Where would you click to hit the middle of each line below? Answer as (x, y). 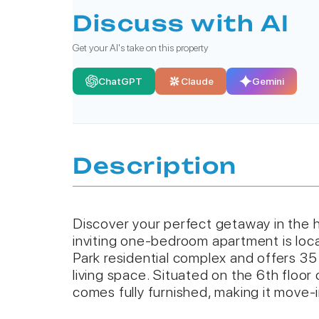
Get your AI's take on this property (141, 48)
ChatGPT (120, 81)
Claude (197, 81)
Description (155, 166)
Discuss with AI (181, 23)
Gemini (268, 81)
